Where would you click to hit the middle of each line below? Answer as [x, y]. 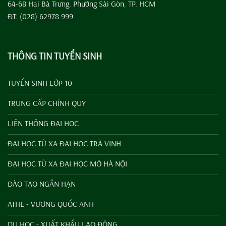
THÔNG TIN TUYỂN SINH [55, 56]
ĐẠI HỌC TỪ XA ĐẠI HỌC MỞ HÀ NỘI [67, 163]
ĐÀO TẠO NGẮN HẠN [42, 183]
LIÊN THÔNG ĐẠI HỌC [43, 123]
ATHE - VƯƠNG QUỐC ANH [51, 204]
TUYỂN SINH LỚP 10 [40, 82]
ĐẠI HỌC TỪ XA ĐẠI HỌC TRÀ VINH [64, 143]
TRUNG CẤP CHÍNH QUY [47, 103]
